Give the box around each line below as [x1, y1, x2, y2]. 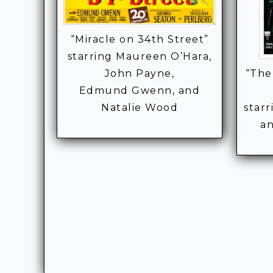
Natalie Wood [101, 101, 179, 113]
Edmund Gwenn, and [79, 84, 200, 96]
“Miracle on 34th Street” [70, 33, 209, 45]
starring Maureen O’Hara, [67, 50, 212, 62]
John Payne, [104, 67, 175, 79]
